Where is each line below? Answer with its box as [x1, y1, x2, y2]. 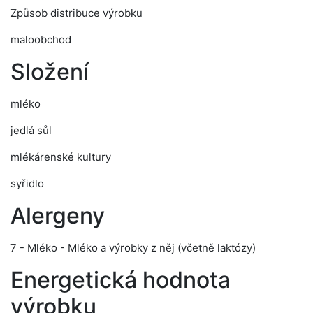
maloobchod [10, 33, 71, 46]
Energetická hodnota [10, 266, 231, 293]
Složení [10, 58, 89, 85]
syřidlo [10, 177, 44, 190]
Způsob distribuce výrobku [10, 6, 143, 20]
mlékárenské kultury [10, 150, 111, 163]
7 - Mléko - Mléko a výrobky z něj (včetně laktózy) [10, 241, 256, 254]
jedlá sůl [10, 124, 52, 137]
